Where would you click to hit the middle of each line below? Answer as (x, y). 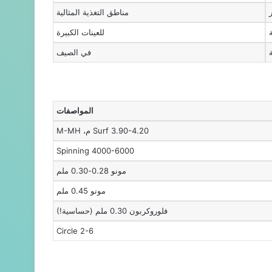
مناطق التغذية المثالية (93, 12)
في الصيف (74, 53)
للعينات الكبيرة (81, 32)
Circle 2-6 (75, 231)
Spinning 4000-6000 (96, 151)
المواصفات (75, 111)
